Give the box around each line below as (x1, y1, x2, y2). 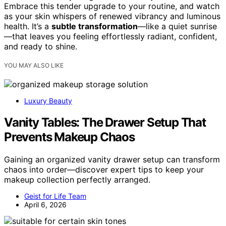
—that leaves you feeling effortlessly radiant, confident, (4, 31, 217, 42)
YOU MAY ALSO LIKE (4, 62, 64, 70)
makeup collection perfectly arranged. (4, 174, 150, 185)
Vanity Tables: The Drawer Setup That (4, 115, 206, 130)
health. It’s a (4, 21, 51, 32)
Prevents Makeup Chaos (4, 130, 135, 144)
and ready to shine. (4, 41, 77, 52)
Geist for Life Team (24, 191, 86, 200)
